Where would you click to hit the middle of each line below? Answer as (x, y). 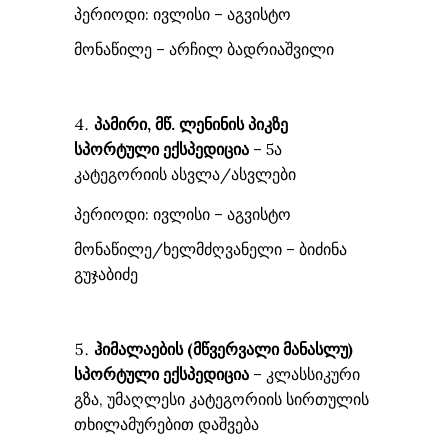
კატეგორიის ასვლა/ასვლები (185, 174)
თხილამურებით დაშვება (166, 424)
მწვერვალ (232, 349)
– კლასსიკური (304, 374)
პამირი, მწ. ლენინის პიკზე (191, 124)
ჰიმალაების (140, 349)
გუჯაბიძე (106, 274)
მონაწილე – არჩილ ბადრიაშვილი (204, 49)
